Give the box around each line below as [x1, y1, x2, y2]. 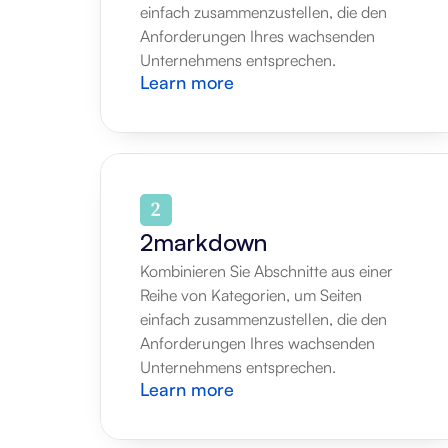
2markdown [140, 227, 268, 257]
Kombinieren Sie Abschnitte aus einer [140, 261, 393, 281]
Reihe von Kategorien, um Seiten [140, 285, 362, 305]
